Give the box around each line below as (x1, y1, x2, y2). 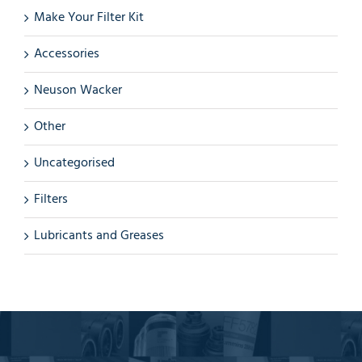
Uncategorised (34, 152, 115, 174)
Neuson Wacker (34, 79, 122, 101)
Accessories (34, 43, 99, 65)
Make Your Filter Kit (34, 6, 144, 28)
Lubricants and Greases (34, 225, 164, 246)
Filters (34, 188, 68, 210)
